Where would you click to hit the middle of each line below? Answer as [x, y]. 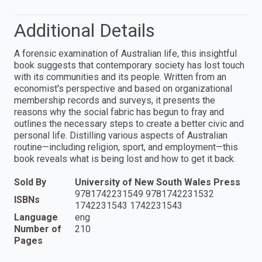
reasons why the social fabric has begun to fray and [119, 112]
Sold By [30, 182]
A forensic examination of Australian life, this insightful [125, 54]
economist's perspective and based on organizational [123, 89]
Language [36, 218]
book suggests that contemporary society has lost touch [129, 65]
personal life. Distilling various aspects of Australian [121, 136]
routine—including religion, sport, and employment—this [126, 147]
